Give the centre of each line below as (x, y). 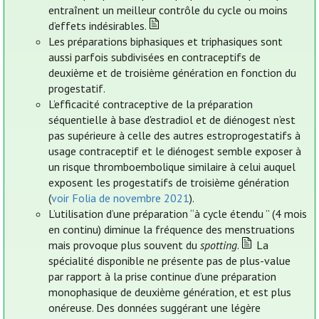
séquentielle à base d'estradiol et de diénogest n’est (172, 120)
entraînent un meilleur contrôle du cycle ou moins (168, 10)
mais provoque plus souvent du (125, 245)
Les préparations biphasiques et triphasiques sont (166, 42)
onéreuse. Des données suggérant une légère (155, 308)
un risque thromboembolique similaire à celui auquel (172, 167)
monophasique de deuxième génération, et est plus (170, 292)
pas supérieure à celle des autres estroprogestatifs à (175, 136)
